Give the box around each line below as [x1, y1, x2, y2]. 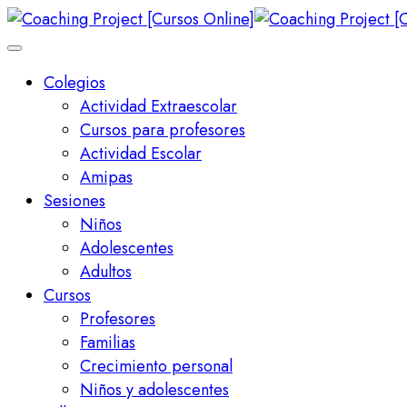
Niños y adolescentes [80, 378, 229, 402]
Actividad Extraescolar [80, 94, 237, 118]
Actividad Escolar [80, 142, 202, 165]
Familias [80, 331, 135, 354]
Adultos [80, 260, 132, 283]
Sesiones [44, 189, 105, 213]
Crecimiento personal [80, 354, 233, 378]
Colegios [44, 71, 105, 94]
